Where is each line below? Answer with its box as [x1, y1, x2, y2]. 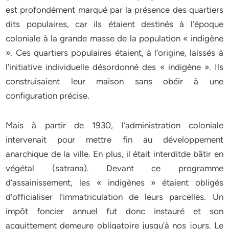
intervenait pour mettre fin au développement [6, 134, 223, 145]
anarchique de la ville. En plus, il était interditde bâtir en [6, 149, 223, 159]
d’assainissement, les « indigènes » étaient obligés [6, 177, 223, 188]
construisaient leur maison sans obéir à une [6, 76, 223, 86]
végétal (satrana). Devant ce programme [6, 163, 223, 173]
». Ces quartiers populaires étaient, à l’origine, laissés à [6, 48, 223, 58]
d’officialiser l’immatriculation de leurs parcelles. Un [6, 192, 223, 202]
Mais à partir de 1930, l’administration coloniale [6, 120, 223, 130]
